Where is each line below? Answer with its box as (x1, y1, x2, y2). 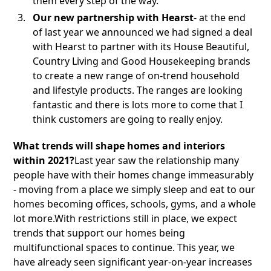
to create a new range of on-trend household (33, 69, 240, 83)
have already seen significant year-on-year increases (13, 255, 253, 269)
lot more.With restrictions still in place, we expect (13, 212, 238, 226)
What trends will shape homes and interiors (13, 139, 226, 153)
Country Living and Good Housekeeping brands (33, 54, 251, 68)
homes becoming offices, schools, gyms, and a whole (13, 197, 256, 211)
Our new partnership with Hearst (33, 11, 194, 25)
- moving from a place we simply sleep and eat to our (13, 183, 256, 197)
